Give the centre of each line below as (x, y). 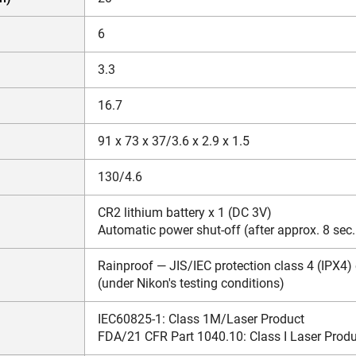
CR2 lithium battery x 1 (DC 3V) (185, 212)
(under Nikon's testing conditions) (191, 283)
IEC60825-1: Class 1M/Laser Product (201, 319)
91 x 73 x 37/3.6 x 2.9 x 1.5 (174, 141)
